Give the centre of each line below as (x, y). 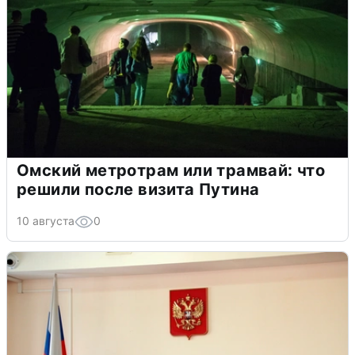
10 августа (46, 220)
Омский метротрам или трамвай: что (171, 170)
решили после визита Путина (138, 189)
